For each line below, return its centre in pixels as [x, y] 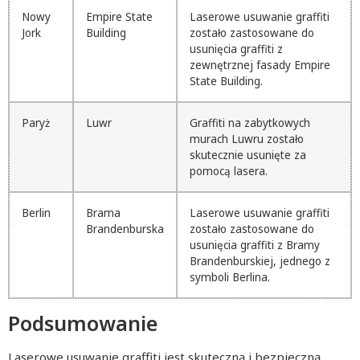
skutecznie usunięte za [248, 155]
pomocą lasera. [229, 171]
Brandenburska [125, 229]
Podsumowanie [83, 323]
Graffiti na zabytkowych [250, 123]
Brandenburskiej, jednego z [260, 261]
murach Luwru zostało [247, 139]
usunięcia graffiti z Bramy [255, 245]
